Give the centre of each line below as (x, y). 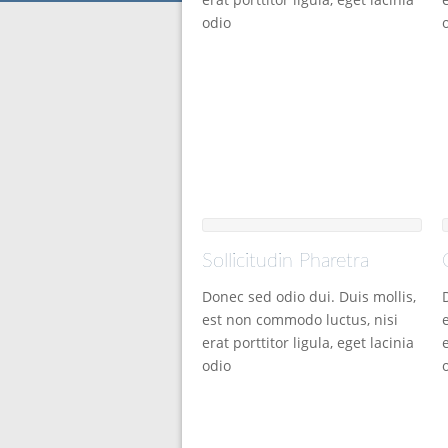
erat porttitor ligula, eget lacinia (308, 343)
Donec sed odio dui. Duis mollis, (309, 297)
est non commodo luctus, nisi (300, 320)
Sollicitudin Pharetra (285, 261)
